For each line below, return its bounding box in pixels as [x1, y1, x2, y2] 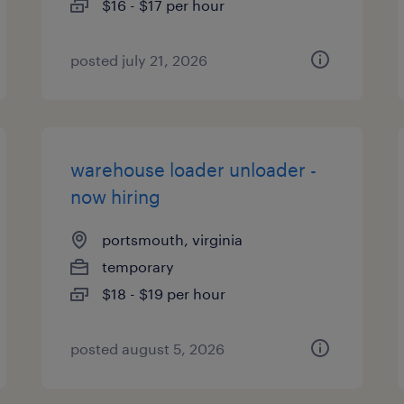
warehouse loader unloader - [70, 159, 317, 180]
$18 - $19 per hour [102, 285, 226, 302]
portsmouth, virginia [102, 231, 243, 248]
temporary [102, 258, 175, 275]
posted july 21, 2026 [70, 51, 208, 69]
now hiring [70, 186, 161, 207]
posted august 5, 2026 [70, 340, 225, 357]
